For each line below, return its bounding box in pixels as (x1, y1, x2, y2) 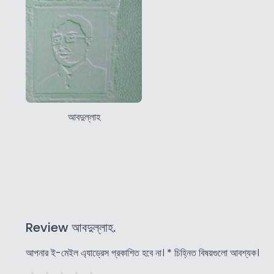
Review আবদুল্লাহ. (26, 218, 116, 236)
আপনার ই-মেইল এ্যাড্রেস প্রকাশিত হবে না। (26, 245, 165, 260)
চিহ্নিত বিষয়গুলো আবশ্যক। (172, 245, 259, 260)
